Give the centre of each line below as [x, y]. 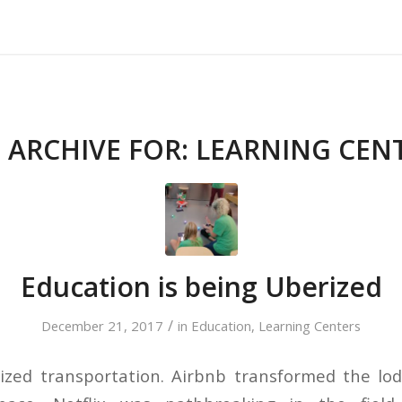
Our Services [268, 27]
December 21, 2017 [102, 326]
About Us [183, 27]
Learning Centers [310, 326]
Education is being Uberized [201, 287]
